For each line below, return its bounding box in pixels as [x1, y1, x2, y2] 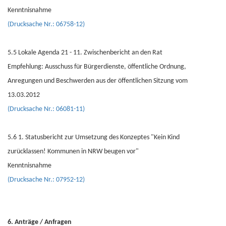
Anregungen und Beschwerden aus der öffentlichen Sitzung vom [8, 77, 188, 85]
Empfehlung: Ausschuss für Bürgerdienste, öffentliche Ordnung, [8, 63, 186, 71]
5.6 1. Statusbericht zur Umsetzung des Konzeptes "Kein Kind [8, 134, 180, 141]
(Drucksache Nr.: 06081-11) [8, 105, 85, 113]
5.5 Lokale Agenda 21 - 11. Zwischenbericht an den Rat [8, 49, 162, 56]
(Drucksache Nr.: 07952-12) [8, 176, 85, 184]
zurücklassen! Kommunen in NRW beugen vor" [8, 148, 139, 155]
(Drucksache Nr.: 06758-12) [8, 21, 85, 28]
